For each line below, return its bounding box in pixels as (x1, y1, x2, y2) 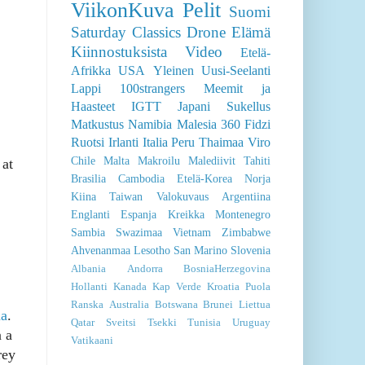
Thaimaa (199, 135, 244, 150)
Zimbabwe (222, 226, 270, 240)
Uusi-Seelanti (201, 64, 271, 78)
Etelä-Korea (177, 172, 232, 186)
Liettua (239, 299, 270, 311)
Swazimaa (116, 226, 162, 240)
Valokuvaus (156, 190, 209, 204)
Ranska (71, 299, 103, 311)
